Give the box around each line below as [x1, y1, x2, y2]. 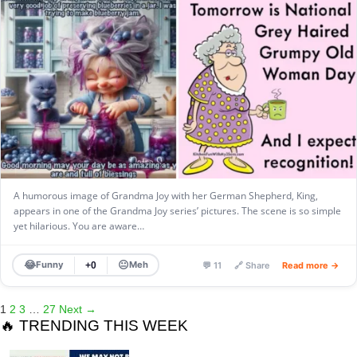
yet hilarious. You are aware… [14, 219, 144, 233]
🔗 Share [233, 259, 269, 271]
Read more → [282, 259, 339, 271]
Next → [59, 303, 96, 316]
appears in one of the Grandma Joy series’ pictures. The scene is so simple [14, 204, 341, 218]
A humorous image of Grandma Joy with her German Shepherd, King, [14, 189, 318, 203]
